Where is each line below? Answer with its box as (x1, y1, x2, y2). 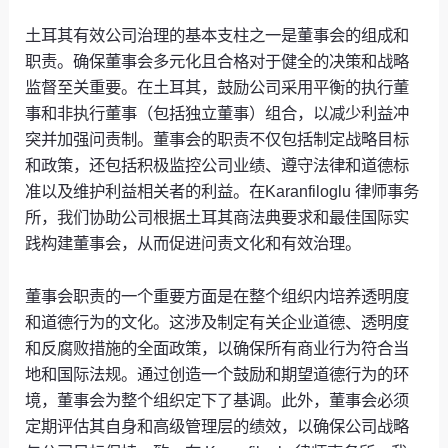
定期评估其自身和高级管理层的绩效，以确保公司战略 (25, 416, 410, 435)
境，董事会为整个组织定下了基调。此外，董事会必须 (25, 390, 410, 409)
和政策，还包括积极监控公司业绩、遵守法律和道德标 (25, 156, 410, 175)
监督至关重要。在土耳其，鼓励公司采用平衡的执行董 (25, 78, 410, 97)
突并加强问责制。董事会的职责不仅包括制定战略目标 (25, 130, 410, 149)
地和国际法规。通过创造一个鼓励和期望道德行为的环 (25, 364, 410, 383)
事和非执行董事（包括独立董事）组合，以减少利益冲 (25, 104, 410, 123)
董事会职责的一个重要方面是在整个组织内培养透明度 (25, 286, 410, 305)
